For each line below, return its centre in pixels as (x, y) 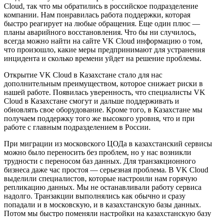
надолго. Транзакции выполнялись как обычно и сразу (95, 196)
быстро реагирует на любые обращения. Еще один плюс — (102, 24)
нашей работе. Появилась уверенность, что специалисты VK (105, 93)
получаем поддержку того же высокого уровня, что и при (99, 119)
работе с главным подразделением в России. (77, 127)
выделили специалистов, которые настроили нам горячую (101, 179)
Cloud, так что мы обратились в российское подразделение (101, 6)
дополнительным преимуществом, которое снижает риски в (103, 84)
